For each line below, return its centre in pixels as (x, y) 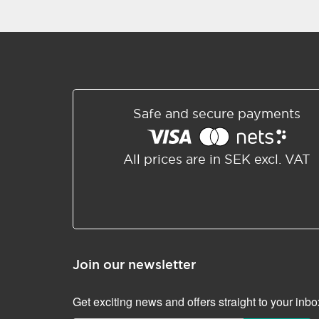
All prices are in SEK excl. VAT (217, 159)
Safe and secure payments (217, 114)
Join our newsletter (134, 265)
